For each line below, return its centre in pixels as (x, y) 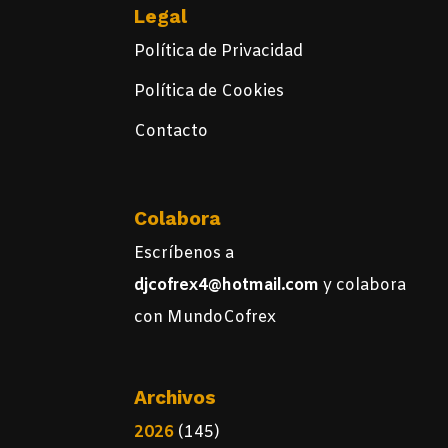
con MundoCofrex (205, 318)
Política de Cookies (209, 91)
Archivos (175, 397)
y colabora (365, 286)
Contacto (171, 131)
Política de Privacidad (219, 51)
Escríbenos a (184, 254)
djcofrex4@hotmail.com (229, 286)
